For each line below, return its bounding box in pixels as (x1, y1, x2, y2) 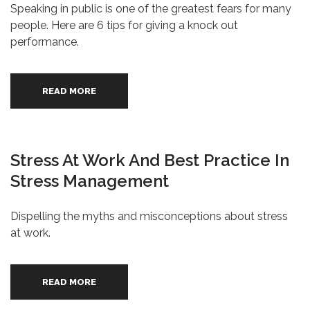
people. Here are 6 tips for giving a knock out (10, 19, 238, 32)
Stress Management (10, 171, 169, 191)
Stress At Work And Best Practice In (10, 150, 289, 170)
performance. (10, 35, 79, 48)
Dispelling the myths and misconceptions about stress (10, 210, 288, 223)
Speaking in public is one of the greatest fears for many (10, 2, 291, 15)
